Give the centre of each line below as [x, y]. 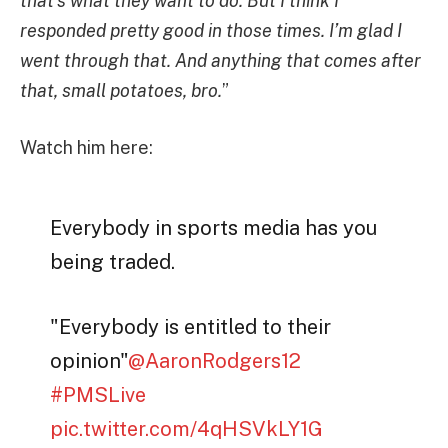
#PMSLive [98, 395]
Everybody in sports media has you [214, 228]
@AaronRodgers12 [215, 361]
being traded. [113, 262]
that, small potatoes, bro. [121, 90]
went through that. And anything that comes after [220, 60]
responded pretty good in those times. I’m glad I [211, 30]
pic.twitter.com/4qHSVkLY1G [187, 429]
